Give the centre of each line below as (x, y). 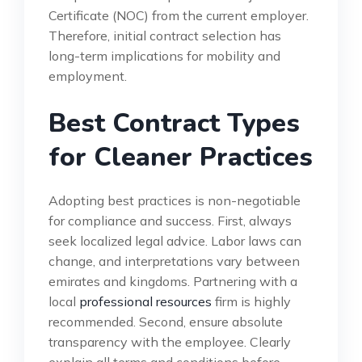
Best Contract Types (174, 123)
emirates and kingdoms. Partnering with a (173, 281)
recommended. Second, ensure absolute (166, 321)
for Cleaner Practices (181, 157)
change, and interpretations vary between (174, 261)
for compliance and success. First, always (170, 220)
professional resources (145, 301)
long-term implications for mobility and (164, 55)
